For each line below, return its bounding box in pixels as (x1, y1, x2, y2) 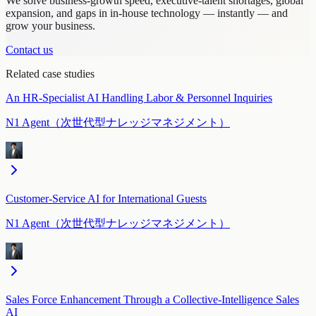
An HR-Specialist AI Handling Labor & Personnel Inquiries (6, 92, 272, 104)
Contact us (6, 44, 53, 56)
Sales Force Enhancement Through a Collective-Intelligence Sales (6, 293, 299, 306)
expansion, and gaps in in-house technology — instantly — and (6, 7, 288, 20)
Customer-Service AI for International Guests (6, 193, 207, 205)
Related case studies (6, 68, 95, 80)
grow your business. (6, 20, 95, 32)
